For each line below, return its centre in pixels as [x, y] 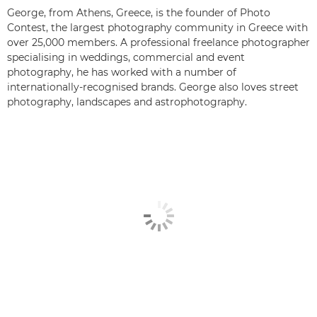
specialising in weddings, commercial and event [126, 57]
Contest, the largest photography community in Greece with [157, 27]
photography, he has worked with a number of [122, 72]
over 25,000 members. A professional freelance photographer [158, 42]
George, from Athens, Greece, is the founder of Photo [139, 12]
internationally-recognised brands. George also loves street [153, 87]
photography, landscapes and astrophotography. [127, 102]
